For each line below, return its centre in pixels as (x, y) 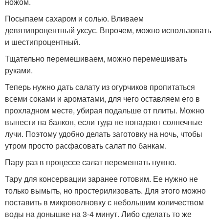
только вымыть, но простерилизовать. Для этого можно (105, 190)
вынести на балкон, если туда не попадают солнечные (104, 122)
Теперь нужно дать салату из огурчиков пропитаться (100, 87)
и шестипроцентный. (43, 42)
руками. (19, 70)
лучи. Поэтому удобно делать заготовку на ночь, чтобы (104, 134)
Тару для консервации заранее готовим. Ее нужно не (101, 179)
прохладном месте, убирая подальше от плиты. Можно (105, 110)
